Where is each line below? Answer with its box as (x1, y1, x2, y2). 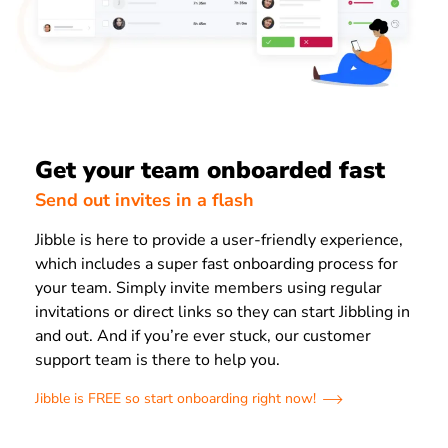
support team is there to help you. (35, 349, 280, 372)
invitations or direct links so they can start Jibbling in (35, 301, 410, 324)
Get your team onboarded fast (35, 153, 385, 186)
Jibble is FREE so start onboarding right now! (35, 389, 316, 409)
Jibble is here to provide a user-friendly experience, (35, 229, 403, 252)
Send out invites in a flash (35, 188, 254, 213)
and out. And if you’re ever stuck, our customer (35, 325, 371, 348)
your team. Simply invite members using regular (35, 277, 382, 300)
